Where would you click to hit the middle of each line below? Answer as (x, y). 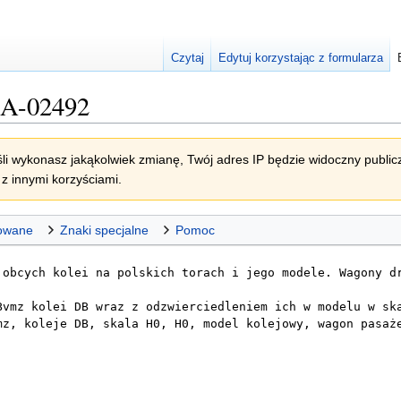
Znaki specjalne (104, 230)
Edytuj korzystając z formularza (301, 58)
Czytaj (188, 58)
